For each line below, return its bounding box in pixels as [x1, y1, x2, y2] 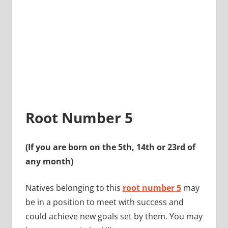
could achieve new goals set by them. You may [25, 210, 203, 222]
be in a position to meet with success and [25, 196, 184, 208]
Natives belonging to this [25, 182, 123, 193]
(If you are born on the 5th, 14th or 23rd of [25, 141, 195, 153]
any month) [25, 155, 73, 167]
